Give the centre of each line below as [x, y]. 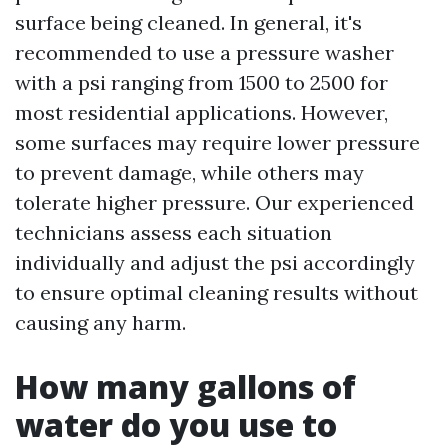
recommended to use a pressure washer [204, 52]
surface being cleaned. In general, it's [188, 22]
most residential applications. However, [201, 112]
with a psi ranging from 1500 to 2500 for [201, 82]
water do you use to [176, 424]
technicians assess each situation [173, 232]
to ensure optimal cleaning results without [216, 292]
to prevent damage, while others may [189, 172]
